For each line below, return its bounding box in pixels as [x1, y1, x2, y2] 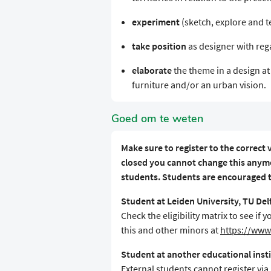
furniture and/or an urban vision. [131, 79, 266, 91]
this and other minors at [121, 224, 220, 237]
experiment [131, 16, 180, 28]
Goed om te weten [111, 111, 203, 126]
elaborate [131, 64, 172, 77]
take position [131, 40, 186, 53]
